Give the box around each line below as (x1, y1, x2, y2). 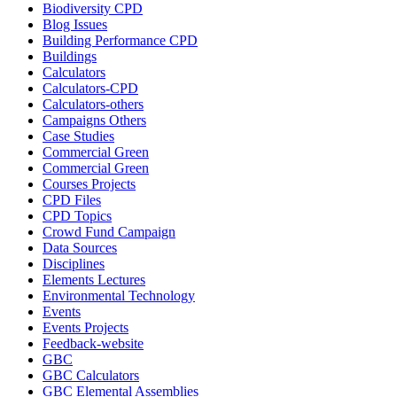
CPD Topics (43, 208, 112, 223)
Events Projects (43, 320, 128, 335)
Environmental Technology (43, 288, 195, 303)
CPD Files (43, 192, 101, 207)
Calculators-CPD (43, 81, 138, 96)
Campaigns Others (43, 113, 146, 128)
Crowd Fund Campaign (43, 224, 175, 239)
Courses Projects (43, 176, 136, 191)
